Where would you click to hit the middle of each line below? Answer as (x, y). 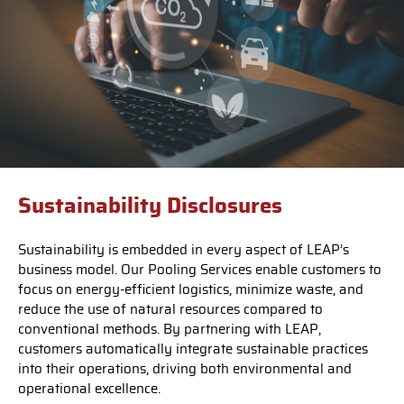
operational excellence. (89, 390)
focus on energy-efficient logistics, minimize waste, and (191, 290)
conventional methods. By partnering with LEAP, (170, 330)
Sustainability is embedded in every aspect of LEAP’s (184, 251)
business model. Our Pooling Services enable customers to (200, 271)
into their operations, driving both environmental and (185, 370)
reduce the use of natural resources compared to (170, 310)
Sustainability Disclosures (150, 207)
